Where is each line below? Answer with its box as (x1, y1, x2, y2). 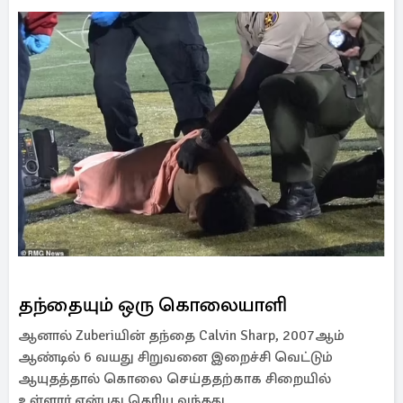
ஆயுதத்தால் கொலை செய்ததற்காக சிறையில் (18, 370, 331, 388)
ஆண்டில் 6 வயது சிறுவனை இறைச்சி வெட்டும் (18, 348, 333, 366)
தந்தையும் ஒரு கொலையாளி (18, 292, 287, 317)
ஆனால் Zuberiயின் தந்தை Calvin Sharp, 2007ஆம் (18, 327, 345, 345)
